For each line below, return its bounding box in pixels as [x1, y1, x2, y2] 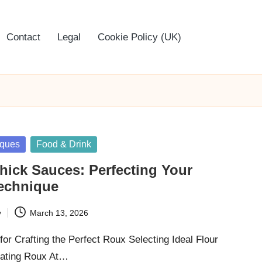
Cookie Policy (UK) [98, 32, 181, 43]
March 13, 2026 [29, 208, 88, 218]
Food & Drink [36, 139, 92, 149]
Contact [6, 32, 40, 43]
